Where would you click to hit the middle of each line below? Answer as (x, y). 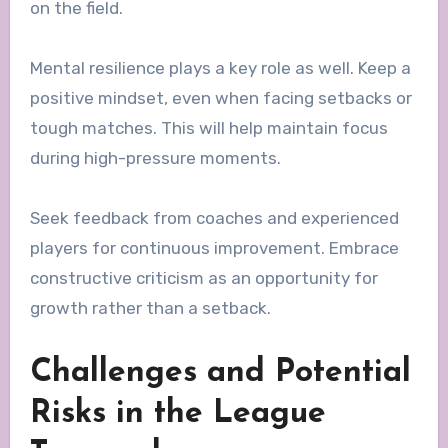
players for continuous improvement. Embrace (214, 247)
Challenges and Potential (220, 372)
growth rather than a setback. (150, 307)
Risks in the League (177, 413)
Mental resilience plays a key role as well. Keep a (220, 67)
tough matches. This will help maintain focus (208, 127)
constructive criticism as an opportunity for (203, 277)
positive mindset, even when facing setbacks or (220, 97)
